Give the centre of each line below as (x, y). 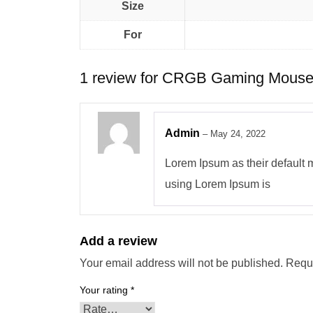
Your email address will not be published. (181, 263)
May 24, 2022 (238, 133)
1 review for (121, 78)
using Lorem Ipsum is (218, 184)
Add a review (118, 241)
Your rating (105, 290)
